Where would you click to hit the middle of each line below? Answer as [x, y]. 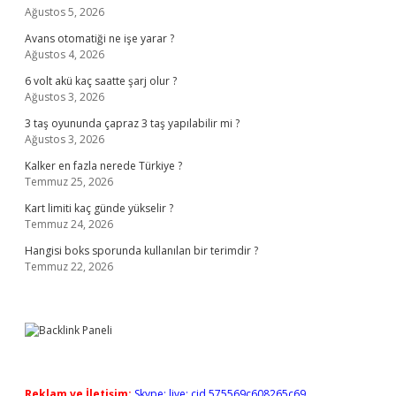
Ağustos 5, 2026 [65, 12]
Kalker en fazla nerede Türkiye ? [103, 166]
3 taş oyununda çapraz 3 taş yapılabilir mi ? [132, 123]
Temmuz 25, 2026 [69, 182]
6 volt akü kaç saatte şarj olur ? [101, 81]
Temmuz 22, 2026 [69, 267]
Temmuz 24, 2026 [69, 224]
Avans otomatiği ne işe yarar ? [99, 38]
